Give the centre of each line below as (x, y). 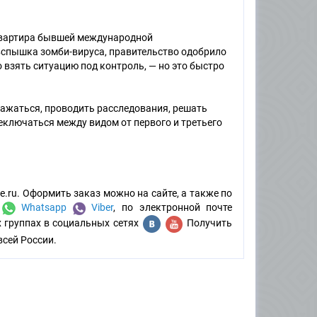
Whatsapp (41, 208)
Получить (208, 223)
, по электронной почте (173, 208)
